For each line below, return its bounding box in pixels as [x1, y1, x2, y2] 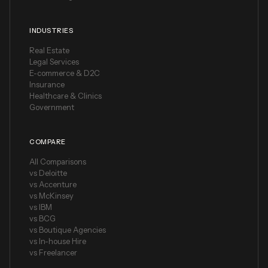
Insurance [29, 80, 65, 90]
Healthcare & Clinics [29, 91, 102, 101]
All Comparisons [29, 157, 86, 167]
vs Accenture [29, 179, 77, 190]
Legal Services [29, 57, 79, 67]
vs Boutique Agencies [29, 225, 106, 235]
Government [29, 102, 74, 112]
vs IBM [29, 202, 52, 212]
